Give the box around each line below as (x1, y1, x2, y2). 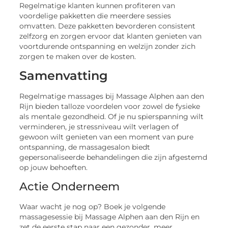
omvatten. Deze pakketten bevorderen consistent (19, 22, 196, 31)
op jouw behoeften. (19, 163, 88, 172)
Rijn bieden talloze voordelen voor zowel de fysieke (19, 102, 201, 111)
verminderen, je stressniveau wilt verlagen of (19, 123, 179, 131)
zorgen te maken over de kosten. (19, 52, 136, 61)
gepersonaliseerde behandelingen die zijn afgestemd (19, 153, 208, 162)
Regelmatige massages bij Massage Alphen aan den (19, 92, 205, 101)
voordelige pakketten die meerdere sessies (19, 12, 172, 20)
